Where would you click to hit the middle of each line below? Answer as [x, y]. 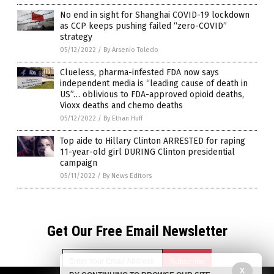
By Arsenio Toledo [131, 50]
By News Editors [127, 176]
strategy [76, 37]
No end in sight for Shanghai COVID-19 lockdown [155, 15]
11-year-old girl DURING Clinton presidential [147, 152]
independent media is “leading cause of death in [154, 83]
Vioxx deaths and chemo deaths [121, 105]
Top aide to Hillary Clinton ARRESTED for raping [153, 141]
